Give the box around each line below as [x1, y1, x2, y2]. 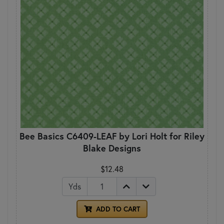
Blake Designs [83, 141, 141, 154]
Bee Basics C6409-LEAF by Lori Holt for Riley [19, 129, 204, 142]
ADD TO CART [94, 204, 140, 213]
